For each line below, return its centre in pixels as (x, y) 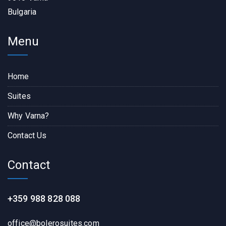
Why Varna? (29, 116)
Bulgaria (22, 12)
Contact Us (27, 135)
